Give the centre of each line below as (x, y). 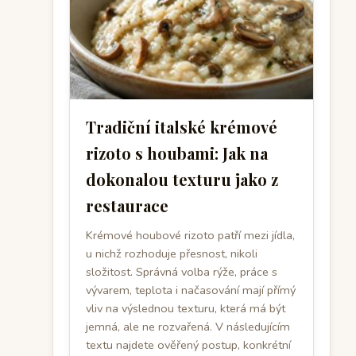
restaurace (127, 205)
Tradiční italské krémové (182, 127)
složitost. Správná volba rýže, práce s (182, 272)
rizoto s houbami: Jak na (177, 153)
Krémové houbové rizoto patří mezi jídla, (190, 235)
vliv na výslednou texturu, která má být (186, 308)
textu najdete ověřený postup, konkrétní (188, 345)
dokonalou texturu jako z (182, 179)
